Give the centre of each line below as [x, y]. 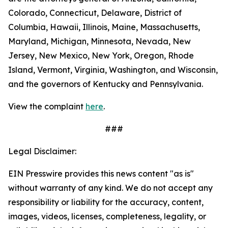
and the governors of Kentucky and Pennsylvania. [106, 84]
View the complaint [47, 106]
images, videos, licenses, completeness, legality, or [107, 216]
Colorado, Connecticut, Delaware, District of [95, 13]
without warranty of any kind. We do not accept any [110, 188]
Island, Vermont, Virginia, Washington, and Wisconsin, [113, 70]
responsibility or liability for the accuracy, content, [106, 202]
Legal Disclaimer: [42, 151]
